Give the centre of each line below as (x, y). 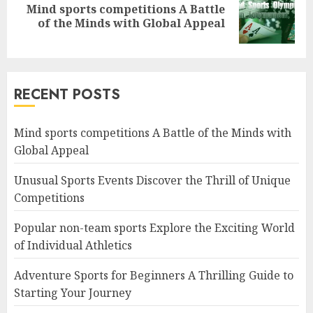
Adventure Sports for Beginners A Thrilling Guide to (154, 276)
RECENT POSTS (67, 95)
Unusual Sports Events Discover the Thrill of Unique (152, 181)
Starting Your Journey (73, 293)
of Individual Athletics (73, 246)
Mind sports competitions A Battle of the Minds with (153, 133)
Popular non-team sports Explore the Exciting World (154, 228)
